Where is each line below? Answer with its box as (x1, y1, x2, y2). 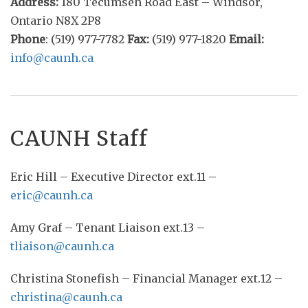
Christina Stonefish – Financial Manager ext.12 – (10, 272, 283, 285)
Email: (229, 32, 264, 46)
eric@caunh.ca (10, 188, 93, 202)
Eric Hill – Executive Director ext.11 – (10, 170, 217, 184)
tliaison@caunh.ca (10, 239, 114, 253)
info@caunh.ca (10, 51, 93, 65)
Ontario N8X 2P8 (10, 14, 101, 27)
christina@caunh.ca (10, 290, 122, 304)
